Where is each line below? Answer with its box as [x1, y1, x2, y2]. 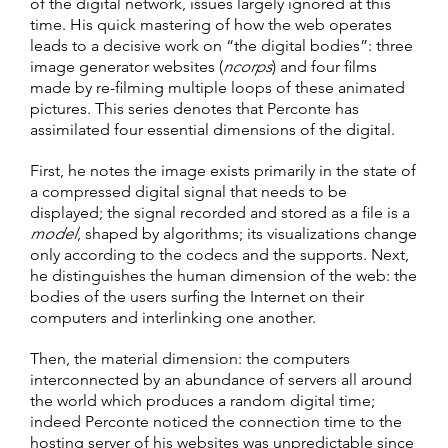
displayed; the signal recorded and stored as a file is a [30, 202, 410, 222]
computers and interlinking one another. [30, 307, 316, 327]
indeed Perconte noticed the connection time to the [30, 411, 402, 431]
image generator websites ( [30, 56, 223, 76]
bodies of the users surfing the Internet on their [30, 286, 364, 306]
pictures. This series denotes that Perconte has [30, 98, 359, 118]
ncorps [223, 56, 272, 76]
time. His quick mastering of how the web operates [30, 14, 392, 34]
